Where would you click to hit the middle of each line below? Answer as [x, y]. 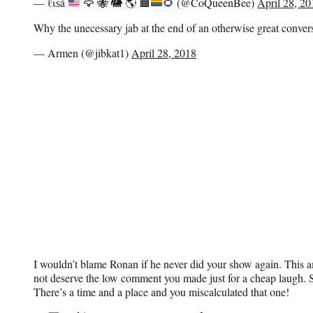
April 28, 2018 [164, 52]
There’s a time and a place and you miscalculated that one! [161, 291]
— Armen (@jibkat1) [82, 52]
